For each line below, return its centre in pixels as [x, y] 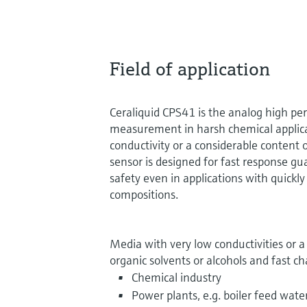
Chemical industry [176, 277]
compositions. [144, 194]
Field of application [190, 69]
